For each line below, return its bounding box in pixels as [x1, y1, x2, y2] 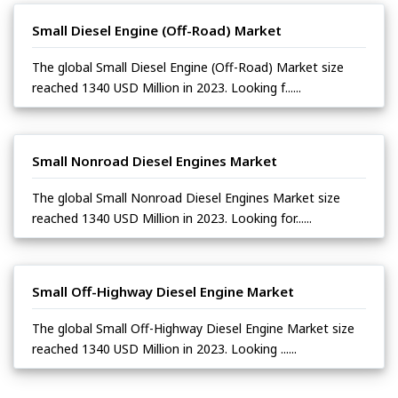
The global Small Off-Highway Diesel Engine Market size [32, 319, 354, 337]
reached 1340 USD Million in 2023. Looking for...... [32, 209, 312, 227]
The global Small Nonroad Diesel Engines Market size [32, 188, 340, 206]
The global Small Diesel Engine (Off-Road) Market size [32, 58, 344, 76]
